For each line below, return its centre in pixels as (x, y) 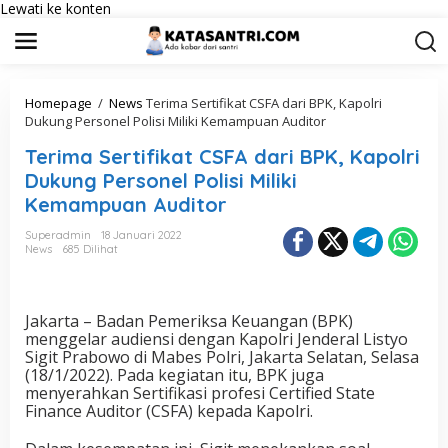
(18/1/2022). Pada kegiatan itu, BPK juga (174, 375)
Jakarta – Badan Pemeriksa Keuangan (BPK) (189, 321)
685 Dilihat (90, 249)
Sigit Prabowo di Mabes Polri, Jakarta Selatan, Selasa (222, 357)
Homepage (58, 103)
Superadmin (58, 235)
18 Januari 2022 (141, 235)
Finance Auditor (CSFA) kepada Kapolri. (169, 411)
